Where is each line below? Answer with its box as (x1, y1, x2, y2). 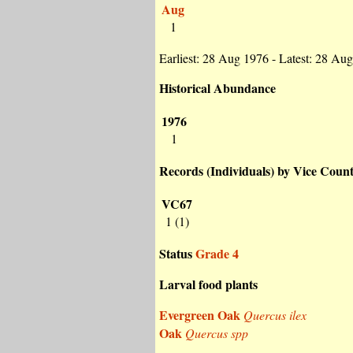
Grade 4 (195, 244, 239, 262)
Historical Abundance (159, 79, 276, 97)
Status (159, 244, 195, 262)
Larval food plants (159, 275, 258, 293)
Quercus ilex (243, 307, 307, 323)
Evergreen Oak (159, 306, 243, 324)
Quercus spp (185, 325, 248, 341)
